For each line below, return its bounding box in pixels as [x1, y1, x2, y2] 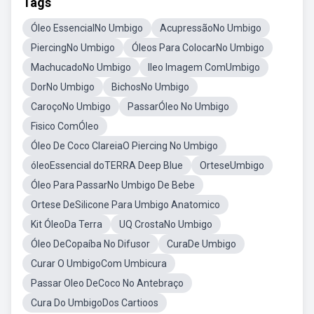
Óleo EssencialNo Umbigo [31, 22, 143, 34]
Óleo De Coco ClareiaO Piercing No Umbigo [31, 140, 218, 151]
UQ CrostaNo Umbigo [119, 219, 212, 230]
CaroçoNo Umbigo [31, 101, 111, 112]
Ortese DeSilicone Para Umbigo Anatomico [31, 199, 220, 210]
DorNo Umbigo [31, 81, 95, 93]
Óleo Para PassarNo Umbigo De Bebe [31, 179, 195, 191]
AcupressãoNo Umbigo [160, 22, 261, 34]
